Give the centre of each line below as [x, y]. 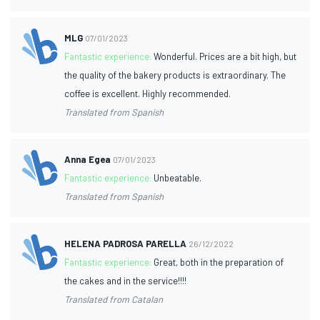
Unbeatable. [178, 177]
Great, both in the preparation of [219, 262]
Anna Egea [88, 159]
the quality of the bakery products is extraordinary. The [175, 75]
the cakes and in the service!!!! [126, 280]
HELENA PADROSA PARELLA [126, 243]
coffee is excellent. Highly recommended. [148, 93]
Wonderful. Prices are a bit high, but [225, 56]
